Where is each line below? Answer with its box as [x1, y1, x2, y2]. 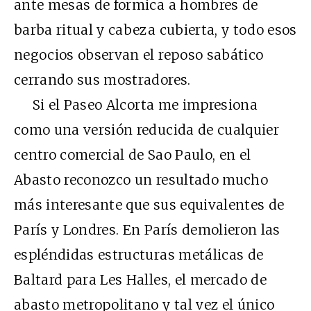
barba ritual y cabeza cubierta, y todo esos [14, 22, 297, 38]
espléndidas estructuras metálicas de [14, 246, 264, 263]
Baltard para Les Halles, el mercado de [14, 271, 267, 288]
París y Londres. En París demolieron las [14, 221, 280, 238]
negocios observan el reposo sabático [14, 47, 264, 63]
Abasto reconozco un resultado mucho [14, 171, 268, 188]
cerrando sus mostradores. [14, 72, 191, 88]
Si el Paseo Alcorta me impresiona [14, 96, 258, 113]
